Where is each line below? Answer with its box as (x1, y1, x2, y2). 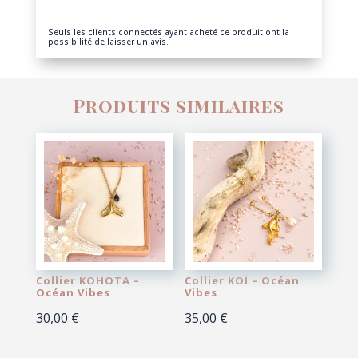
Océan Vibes (35, 285, 110, 300)
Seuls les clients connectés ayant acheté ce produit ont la (47, 26, 289, 38)
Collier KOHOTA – (35, 273, 140, 288)
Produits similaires (73, 92, 284, 117)
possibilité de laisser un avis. (47, 36, 169, 48)
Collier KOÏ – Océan (185, 273, 300, 288)
